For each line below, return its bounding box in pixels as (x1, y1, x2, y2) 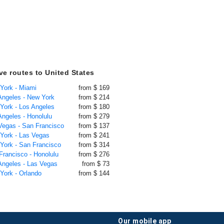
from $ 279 (78, 112, 109, 120)
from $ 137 (78, 122, 109, 129)
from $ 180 (78, 103, 109, 110)
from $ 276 (78, 150, 109, 158)
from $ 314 (78, 141, 109, 148)
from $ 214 (78, 93, 109, 101)
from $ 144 (78, 169, 109, 177)
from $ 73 (82, 160, 109, 167)
